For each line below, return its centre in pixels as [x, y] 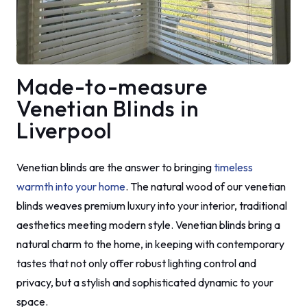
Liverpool [65, 131]
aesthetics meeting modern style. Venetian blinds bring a [148, 225]
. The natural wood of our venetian [206, 187]
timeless [233, 168]
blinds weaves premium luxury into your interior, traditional [152, 206]
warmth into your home [71, 187]
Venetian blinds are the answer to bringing [115, 168]
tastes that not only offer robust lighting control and [136, 263]
